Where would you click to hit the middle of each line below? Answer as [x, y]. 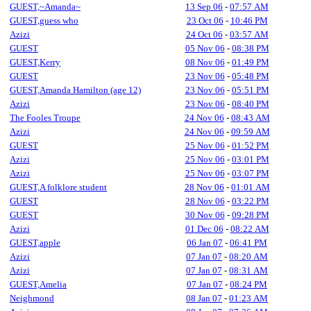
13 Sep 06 [204, 7]
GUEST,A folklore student [58, 187]
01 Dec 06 [204, 229]
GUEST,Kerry [35, 62]
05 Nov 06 [205, 48]
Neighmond [32, 298]
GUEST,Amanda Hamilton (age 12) [75, 90]
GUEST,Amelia [38, 284]
